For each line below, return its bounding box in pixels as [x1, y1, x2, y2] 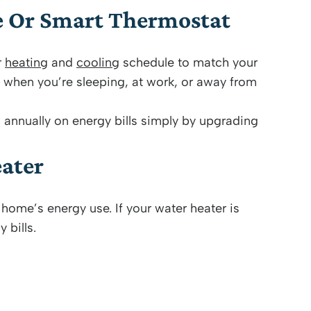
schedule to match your [119, 55, 258, 70]
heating [5, 55, 48, 70]
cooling [76, 55, 119, 70]
